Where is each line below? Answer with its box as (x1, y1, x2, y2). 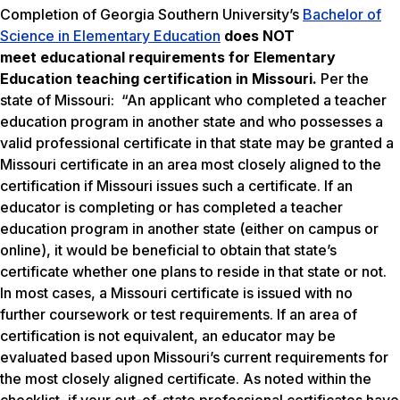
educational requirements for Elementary (40, 48, 336, 67)
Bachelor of (303, 5, 381, 24)
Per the (321, 70, 369, 88)
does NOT (224, 27, 295, 46)
